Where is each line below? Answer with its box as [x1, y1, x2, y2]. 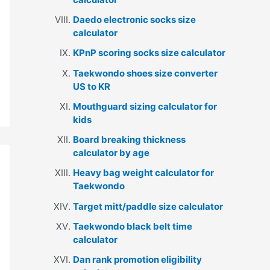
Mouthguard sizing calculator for [73, 100, 217, 112]
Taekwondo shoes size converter [73, 67, 218, 79]
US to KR [73, 80, 110, 92]
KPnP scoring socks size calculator [73, 47, 225, 59]
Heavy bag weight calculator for [73, 167, 214, 179]
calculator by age [73, 147, 149, 159]
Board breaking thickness [73, 134, 186, 146]
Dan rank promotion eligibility [73, 254, 202, 266]
